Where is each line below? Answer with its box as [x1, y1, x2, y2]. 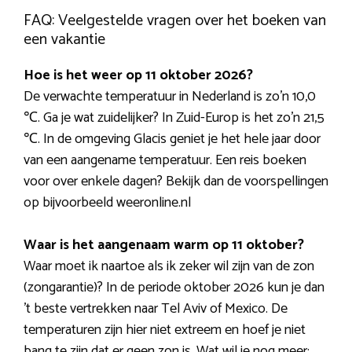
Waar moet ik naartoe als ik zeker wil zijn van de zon [24, 255, 314, 279]
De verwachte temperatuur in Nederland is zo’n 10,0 [24, 85, 316, 109]
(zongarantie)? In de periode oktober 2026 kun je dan [24, 276, 324, 300]
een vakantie [24, 27, 105, 53]
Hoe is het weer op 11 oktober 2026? [24, 64, 253, 88]
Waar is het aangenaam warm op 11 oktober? [24, 233, 304, 258]
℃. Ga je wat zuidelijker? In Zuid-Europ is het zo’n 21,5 [24, 106, 324, 130]
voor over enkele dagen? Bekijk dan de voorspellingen [24, 170, 328, 194]
